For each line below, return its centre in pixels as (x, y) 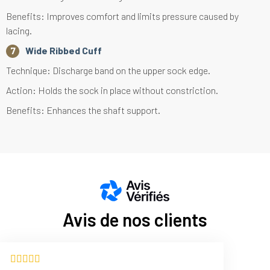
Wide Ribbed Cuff (64, 51)
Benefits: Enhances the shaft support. (83, 110)
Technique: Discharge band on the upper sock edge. (108, 71)
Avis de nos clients (135, 220)
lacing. (19, 31)
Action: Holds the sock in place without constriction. (112, 90)
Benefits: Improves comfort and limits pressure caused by (122, 16)
